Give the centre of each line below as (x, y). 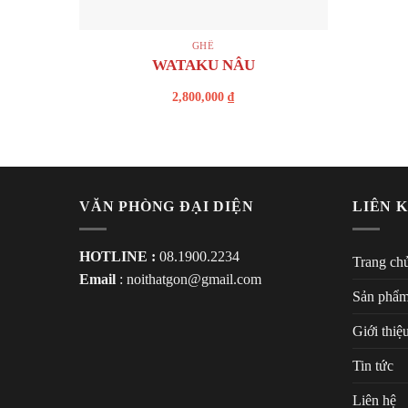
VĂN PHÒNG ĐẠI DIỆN (167, 207)
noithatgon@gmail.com (194, 279)
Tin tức (373, 365)
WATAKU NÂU (203, 65)
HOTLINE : (117, 256)
